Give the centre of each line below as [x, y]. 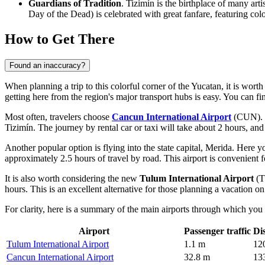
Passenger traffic [217, 231]
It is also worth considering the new [72, 178]
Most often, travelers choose [58, 117]
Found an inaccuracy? [47, 65]
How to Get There [60, 39]
